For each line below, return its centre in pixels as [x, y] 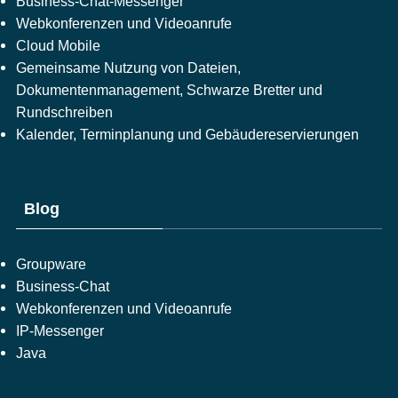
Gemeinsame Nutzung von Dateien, [128, 67]
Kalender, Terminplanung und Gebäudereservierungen [187, 134]
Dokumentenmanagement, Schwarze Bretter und [169, 89]
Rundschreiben [64, 111]
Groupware [51, 263]
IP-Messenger [60, 330]
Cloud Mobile [58, 45]
